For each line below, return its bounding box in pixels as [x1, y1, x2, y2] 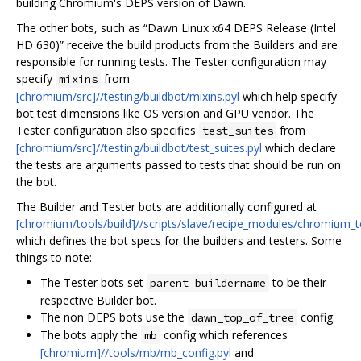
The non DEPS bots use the [40, 309, 188, 325]
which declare [262, 139, 336, 156]
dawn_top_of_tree [191, 309, 294, 325]
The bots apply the [40, 326, 141, 342]
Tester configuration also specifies [16, 122, 199, 138]
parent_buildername [150, 275, 266, 290]
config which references [160, 326, 288, 342]
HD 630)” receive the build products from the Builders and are [16, 36, 338, 52]
